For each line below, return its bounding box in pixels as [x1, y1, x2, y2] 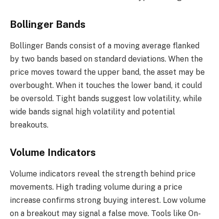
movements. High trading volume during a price [10, 182, 182, 192]
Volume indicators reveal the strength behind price [10, 169, 196, 179]
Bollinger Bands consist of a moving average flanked [10, 41, 199, 51]
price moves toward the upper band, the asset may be [10, 67, 205, 77]
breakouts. [10, 120, 48, 130]
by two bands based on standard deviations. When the [10, 54, 203, 64]
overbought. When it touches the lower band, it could [10, 81, 202, 90]
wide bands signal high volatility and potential [10, 107, 175, 117]
